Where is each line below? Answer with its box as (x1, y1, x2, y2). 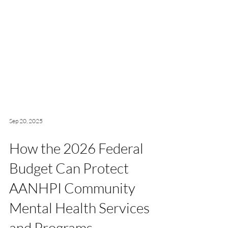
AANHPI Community (9, 197, 135, 215)
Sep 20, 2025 (9, 135, 43, 143)
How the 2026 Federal (9, 158, 144, 175)
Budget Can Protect (9, 178, 129, 195)
